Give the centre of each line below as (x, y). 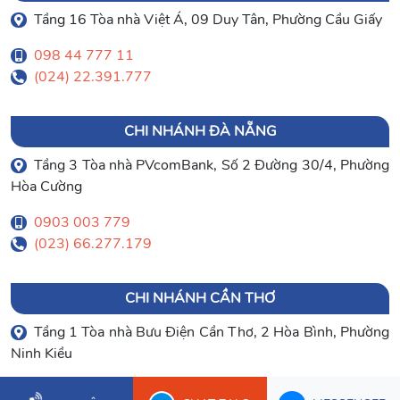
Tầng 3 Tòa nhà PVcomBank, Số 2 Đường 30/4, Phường (211, 166)
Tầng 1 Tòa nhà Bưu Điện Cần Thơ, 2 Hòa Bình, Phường (211, 333)
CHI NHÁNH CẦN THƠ (200, 299)
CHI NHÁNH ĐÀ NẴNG (200, 132)
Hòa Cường (46, 187)
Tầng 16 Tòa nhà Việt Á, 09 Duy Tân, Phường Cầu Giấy (208, 20)
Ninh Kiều (42, 354)
